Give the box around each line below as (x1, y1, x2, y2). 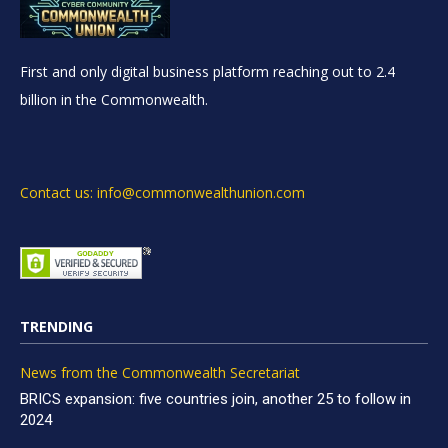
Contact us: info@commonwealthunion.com (20, 183, 305, 203)
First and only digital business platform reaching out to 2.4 (20, 62, 395, 82)
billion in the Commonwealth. (20, 90, 208, 110)
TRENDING (20, 317, 93, 337)
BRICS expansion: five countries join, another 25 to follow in (20, 390, 411, 409)
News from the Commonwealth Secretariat (20, 363, 300, 383)
